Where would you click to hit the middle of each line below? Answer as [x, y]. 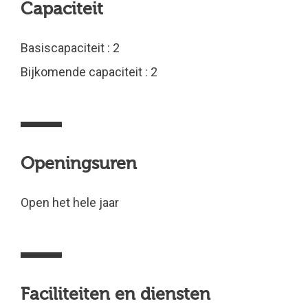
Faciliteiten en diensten [115, 294]
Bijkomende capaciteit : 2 [89, 72]
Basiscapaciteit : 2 [70, 48]
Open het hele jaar [70, 202]
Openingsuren [79, 164]
